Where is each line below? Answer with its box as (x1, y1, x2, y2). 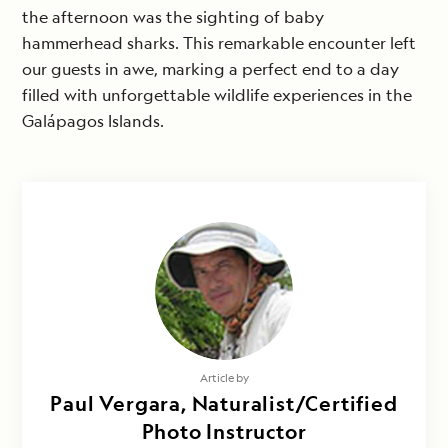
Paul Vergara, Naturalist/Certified (50, 390, 398, 418)
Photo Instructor (141, 418, 307, 446)
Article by (199, 370, 249, 386)
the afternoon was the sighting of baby (22, 6, 324, 29)
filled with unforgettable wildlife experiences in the (22, 84, 412, 107)
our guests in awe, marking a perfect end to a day (22, 58, 399, 81)
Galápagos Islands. (22, 110, 164, 133)
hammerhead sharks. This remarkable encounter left (22, 32, 416, 55)
